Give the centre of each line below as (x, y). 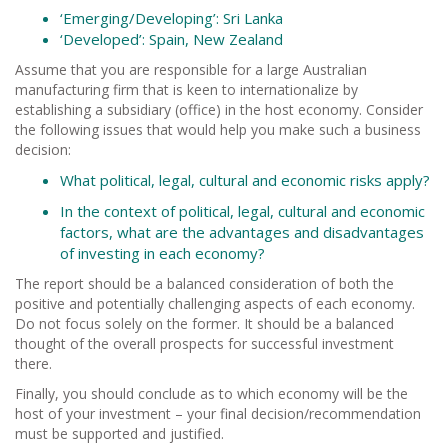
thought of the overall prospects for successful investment (204, 343)
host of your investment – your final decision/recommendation (218, 413)
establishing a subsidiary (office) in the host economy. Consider (219, 109)
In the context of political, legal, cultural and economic (242, 210)
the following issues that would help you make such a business (218, 129)
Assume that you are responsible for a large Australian (191, 69)
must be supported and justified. (119, 433)
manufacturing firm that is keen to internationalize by (186, 89)
